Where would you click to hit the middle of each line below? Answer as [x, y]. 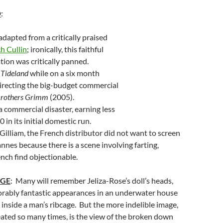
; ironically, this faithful [65, 49]
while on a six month [64, 73]
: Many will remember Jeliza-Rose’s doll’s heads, [92, 180]
